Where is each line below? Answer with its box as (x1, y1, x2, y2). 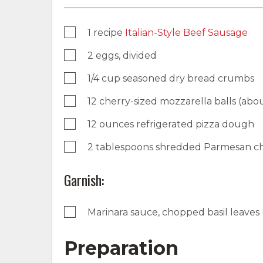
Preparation (64, 236, 178, 259)
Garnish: (64, 168, 104, 190)
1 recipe (87, 26, 125, 38)
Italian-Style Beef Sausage (125, 26, 248, 38)
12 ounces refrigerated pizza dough (87, 118, 254, 130)
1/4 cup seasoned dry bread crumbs (87, 72, 254, 84)
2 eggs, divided (87, 49, 157, 61)
